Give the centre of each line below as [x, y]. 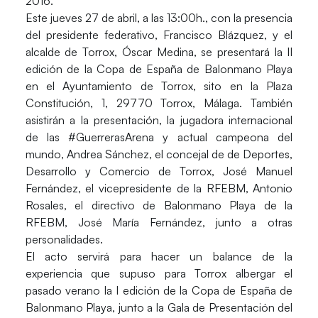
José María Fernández [140, 223]
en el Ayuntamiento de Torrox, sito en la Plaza [159, 86]
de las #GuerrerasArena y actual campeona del [159, 137]
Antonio [273, 188]
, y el [279, 35]
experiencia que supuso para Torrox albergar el [159, 274]
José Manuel [258, 171]
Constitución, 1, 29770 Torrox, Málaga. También [159, 103]
